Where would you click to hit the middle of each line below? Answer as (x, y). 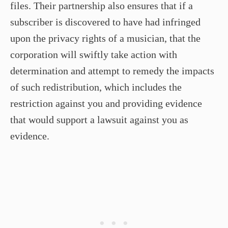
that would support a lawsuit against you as (99, 119)
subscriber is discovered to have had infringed (105, 22)
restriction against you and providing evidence (106, 103)
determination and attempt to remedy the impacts (112, 70)
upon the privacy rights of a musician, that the (105, 38)
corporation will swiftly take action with (94, 54)
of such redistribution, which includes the (96, 87)
